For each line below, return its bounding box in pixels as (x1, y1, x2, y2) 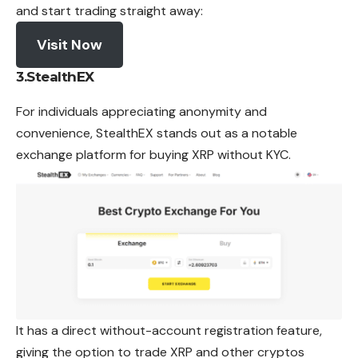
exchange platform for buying (16, 145, 189, 163)
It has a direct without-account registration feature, (16, 321, 322, 339)
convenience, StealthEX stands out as (16, 124, 241, 141)
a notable (241, 124, 297, 141)
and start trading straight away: (16, 2, 203, 20)
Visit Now (36, 35, 102, 55)
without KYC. (217, 145, 291, 163)
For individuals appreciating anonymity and (16, 102, 267, 120)
